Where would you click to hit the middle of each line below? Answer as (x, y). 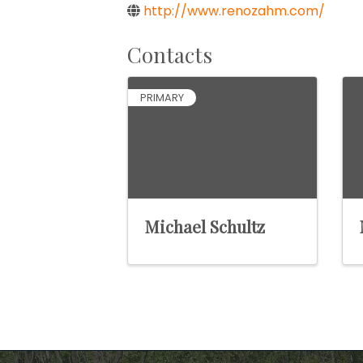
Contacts (170, 55)
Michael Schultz (205, 226)
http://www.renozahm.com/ (234, 11)
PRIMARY (162, 98)
